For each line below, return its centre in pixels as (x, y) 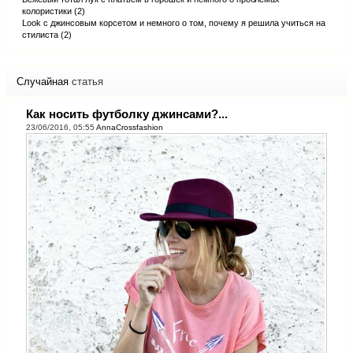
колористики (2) (54, 11)
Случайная (44, 82)
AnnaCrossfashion (130, 128)
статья (87, 82)
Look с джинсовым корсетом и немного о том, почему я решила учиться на (174, 23)
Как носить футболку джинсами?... (127, 114)
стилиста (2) (47, 35)
